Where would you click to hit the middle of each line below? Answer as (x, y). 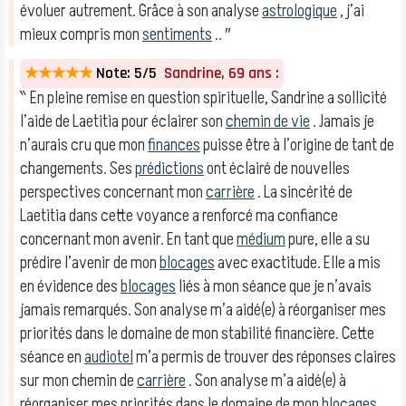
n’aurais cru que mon (84, 145)
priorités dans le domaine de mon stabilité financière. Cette (197, 333)
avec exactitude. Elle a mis (298, 263)
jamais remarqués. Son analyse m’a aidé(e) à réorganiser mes (203, 310)
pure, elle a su (328, 239)
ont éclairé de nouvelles (277, 169)
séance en (52, 357)
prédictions (169, 169)
